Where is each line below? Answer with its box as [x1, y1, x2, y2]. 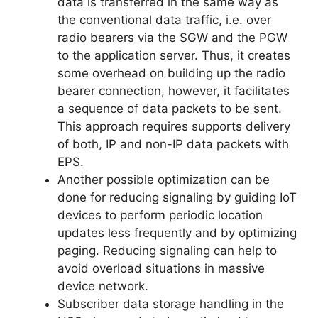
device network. [57, 279, 148, 294]
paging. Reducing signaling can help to [57, 243, 277, 258]
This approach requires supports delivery [57, 119, 290, 134]
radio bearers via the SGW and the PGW [57, 31, 287, 45]
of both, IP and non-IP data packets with [57, 137, 289, 152]
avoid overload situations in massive [57, 261, 265, 276]
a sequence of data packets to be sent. [57, 102, 282, 116]
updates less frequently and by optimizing [57, 226, 297, 241]
